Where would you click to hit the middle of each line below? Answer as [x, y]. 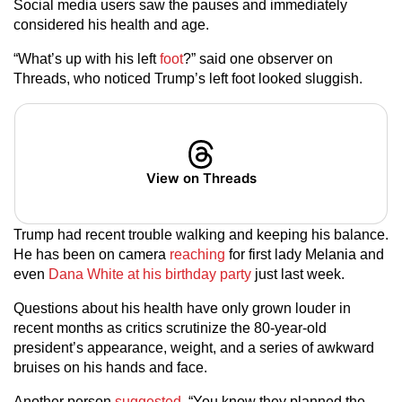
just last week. [300, 274]
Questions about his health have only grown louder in [182, 308]
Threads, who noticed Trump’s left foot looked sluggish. [188, 79]
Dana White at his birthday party [152, 274]
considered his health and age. [111, 25]
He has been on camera [92, 254]
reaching [197, 254]
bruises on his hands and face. [110, 367]
